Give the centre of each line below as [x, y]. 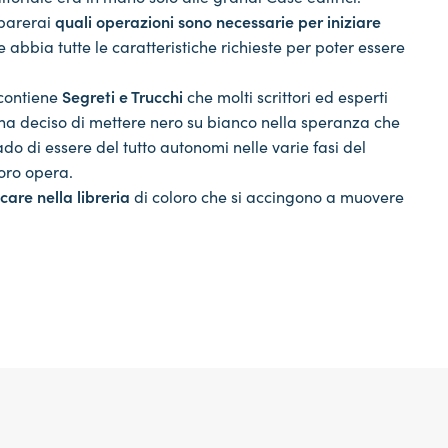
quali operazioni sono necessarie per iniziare [218, 20]
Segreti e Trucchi [122, 95]
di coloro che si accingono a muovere [267, 195]
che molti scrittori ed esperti [285, 95]
